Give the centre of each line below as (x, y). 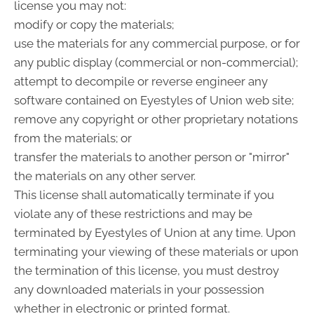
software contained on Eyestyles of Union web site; (154, 101)
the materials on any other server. (105, 176)
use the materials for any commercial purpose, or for (157, 44)
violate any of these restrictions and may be (133, 214)
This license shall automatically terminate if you (144, 195)
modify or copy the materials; (94, 25)
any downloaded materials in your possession (139, 290)
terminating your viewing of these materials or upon (156, 252)
